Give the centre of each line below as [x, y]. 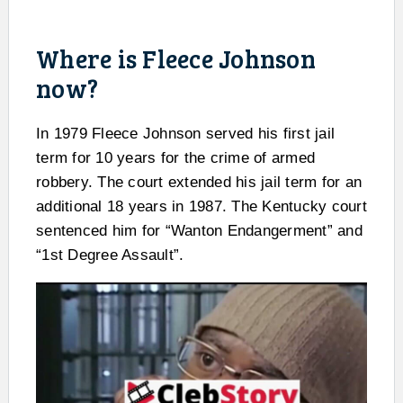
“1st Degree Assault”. [110, 255]
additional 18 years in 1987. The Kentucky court [201, 207]
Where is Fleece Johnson [176, 59]
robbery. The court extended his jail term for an [199, 183]
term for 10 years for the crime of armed [175, 158]
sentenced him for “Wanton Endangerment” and [199, 231]
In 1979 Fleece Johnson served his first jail [185, 134]
